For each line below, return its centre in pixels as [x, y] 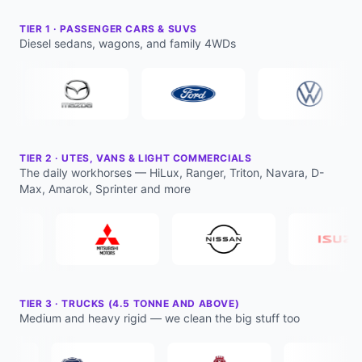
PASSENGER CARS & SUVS [129, 29]
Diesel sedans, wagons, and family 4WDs [128, 43]
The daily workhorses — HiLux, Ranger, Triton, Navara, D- [172, 173]
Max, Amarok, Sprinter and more [105, 189]
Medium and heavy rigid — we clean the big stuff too [160, 318]
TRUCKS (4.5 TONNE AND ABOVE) [151, 303]
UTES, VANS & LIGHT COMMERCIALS [157, 158]
